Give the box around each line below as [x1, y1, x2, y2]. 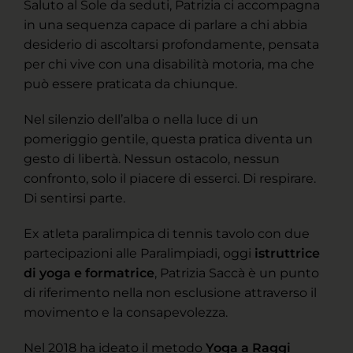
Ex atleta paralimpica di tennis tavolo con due [24, 226, 310, 242]
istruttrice [255, 246, 320, 262]
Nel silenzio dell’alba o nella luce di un [24, 112, 258, 128]
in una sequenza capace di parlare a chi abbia [24, 17, 307, 33]
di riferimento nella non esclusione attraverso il [24, 285, 317, 301]
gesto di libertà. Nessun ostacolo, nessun [24, 151, 280, 167]
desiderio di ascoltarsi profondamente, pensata [24, 37, 319, 53]
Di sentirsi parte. [24, 191, 125, 206]
